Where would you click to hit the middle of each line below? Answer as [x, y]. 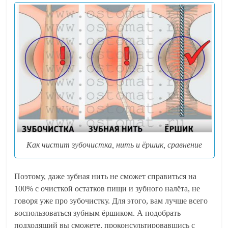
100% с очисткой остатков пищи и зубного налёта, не [107, 188]
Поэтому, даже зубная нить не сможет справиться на [106, 176]
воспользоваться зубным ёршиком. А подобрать [98, 213]
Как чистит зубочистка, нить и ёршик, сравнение [115, 145]
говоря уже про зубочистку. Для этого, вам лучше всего [111, 201]
